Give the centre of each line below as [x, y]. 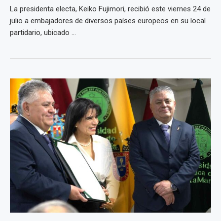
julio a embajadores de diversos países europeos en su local [108, 21]
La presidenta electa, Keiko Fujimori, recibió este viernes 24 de [110, 9]
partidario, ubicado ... [43, 33]
